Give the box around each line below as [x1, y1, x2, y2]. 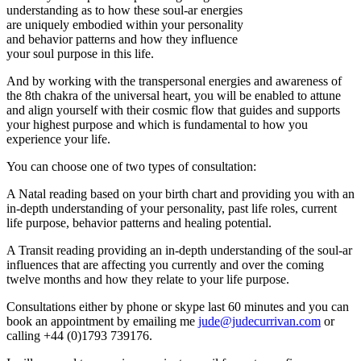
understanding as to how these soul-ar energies [6, 2, 243, 17]
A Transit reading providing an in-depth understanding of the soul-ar [6, 243, 352, 257]
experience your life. [6, 131, 110, 146]
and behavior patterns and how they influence [6, 31, 238, 46]
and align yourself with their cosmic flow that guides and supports [6, 102, 340, 117]
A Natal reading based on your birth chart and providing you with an [6, 186, 355, 201]
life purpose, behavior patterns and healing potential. [6, 215, 272, 230]
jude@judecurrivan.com [198, 313, 321, 328]
